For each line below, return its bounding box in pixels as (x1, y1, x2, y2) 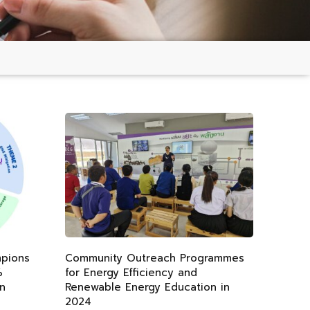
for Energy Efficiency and (64, 264, 197, 280)
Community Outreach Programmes (64, 250, 244, 266)
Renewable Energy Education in (64, 279, 230, 295)
